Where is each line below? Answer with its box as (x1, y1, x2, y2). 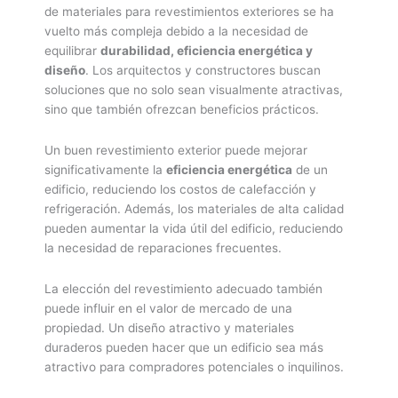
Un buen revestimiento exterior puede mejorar (44, 143, 307, 158)
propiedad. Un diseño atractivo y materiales (44, 321, 294, 336)
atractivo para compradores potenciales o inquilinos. (44, 360, 344, 375)
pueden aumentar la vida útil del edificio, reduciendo (44, 221, 343, 236)
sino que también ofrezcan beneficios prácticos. (44, 102, 319, 117)
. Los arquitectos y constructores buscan (85, 63, 321, 78)
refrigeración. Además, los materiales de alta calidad (44, 202, 344, 217)
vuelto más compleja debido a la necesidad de (44, 24, 308, 39)
